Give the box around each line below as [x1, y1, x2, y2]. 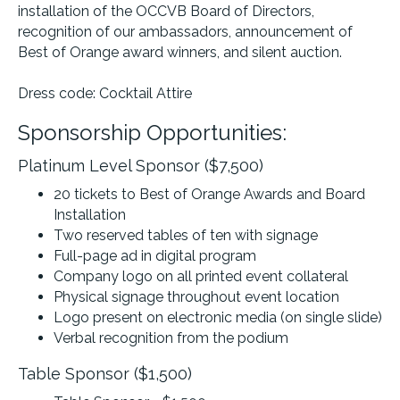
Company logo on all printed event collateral [54, 267, 348, 285]
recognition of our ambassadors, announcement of [18, 22, 353, 40]
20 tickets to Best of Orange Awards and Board [54, 185, 365, 203]
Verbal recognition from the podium [54, 329, 288, 346]
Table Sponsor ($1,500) [18, 363, 192, 383]
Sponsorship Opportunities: [18, 119, 287, 146]
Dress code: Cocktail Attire [18, 84, 192, 102]
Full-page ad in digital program [54, 246, 256, 264]
